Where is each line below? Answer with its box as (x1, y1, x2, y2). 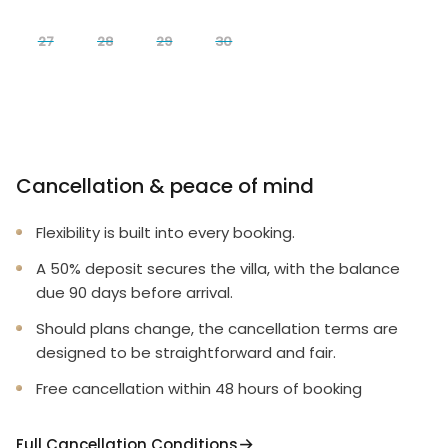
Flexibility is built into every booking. (36, 222, 295, 243)
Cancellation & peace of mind (16, 172, 314, 200)
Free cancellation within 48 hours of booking (36, 378, 362, 399)
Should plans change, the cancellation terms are (36, 318, 398, 339)
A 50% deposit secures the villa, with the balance (36, 258, 400, 279)
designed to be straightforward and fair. (36, 342, 336, 363)
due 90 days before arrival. (36, 282, 233, 303)
